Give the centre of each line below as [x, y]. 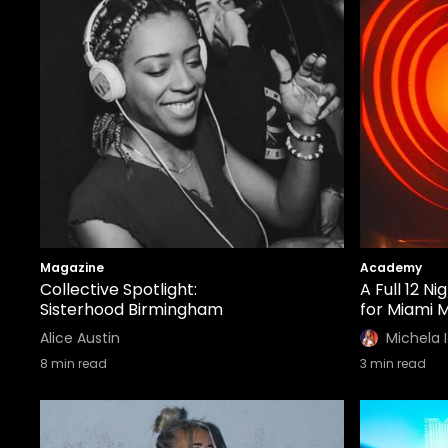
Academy [391, 267]
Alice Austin [80, 338]
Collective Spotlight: [118, 289]
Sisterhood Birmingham [131, 309]
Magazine [72, 267]
